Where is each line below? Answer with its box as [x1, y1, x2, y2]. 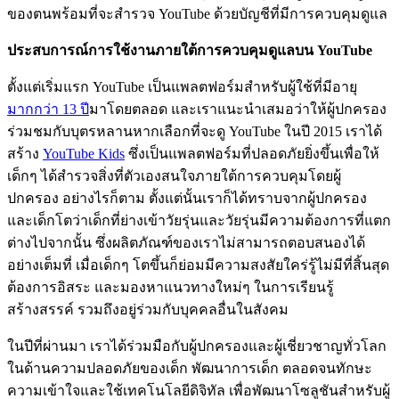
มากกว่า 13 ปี [7, 102, 89, 118]
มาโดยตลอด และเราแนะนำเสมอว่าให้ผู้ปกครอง [89, 102, 387, 118]
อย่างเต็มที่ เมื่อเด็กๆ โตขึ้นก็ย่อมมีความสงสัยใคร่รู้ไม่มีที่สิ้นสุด [7, 257, 389, 273]
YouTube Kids [43, 146, 125, 162]
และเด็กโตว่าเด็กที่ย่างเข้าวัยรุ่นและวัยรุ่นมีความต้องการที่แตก [7, 213, 391, 229]
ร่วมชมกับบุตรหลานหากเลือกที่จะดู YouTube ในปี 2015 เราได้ [7, 124, 382, 140]
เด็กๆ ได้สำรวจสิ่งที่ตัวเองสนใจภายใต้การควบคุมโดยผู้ [7, 168, 341, 184]
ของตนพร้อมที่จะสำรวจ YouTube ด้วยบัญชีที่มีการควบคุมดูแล [7, 6, 387, 22]
